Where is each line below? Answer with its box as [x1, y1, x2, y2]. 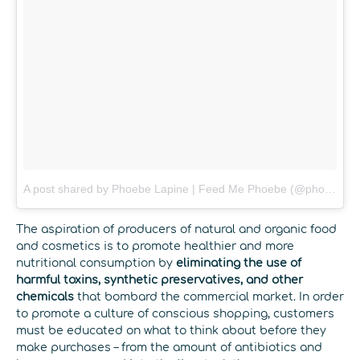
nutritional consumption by [16, 257, 176, 270]
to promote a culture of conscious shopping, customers [16, 308, 334, 321]
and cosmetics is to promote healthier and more [16, 240, 294, 253]
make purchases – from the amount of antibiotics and [16, 342, 322, 354]
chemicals [16, 291, 77, 304]
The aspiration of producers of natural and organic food [16, 223, 337, 236]
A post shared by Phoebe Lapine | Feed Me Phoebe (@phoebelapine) [325, 182, 336, 196]
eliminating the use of [176, 257, 301, 270]
